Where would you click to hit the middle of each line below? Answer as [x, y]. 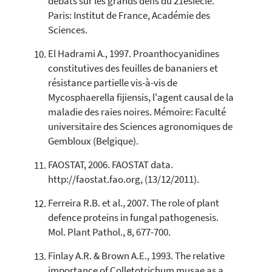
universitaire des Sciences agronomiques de [140, 127]
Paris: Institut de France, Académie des [129, 16]
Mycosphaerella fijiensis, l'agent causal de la [141, 98]
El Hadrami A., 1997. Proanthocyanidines [133, 54]
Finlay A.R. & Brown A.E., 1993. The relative [136, 256]
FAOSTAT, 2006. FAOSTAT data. [110, 165]
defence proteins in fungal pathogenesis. [133, 218]
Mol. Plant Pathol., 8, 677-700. [109, 233]
